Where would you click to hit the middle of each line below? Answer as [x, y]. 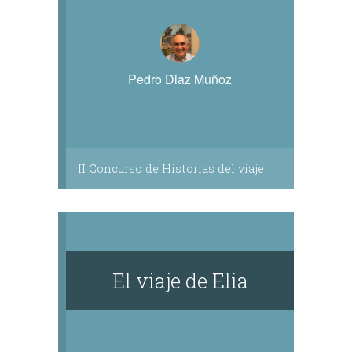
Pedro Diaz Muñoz [180, 79]
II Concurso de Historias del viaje [171, 169]
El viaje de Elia [180, 280]
